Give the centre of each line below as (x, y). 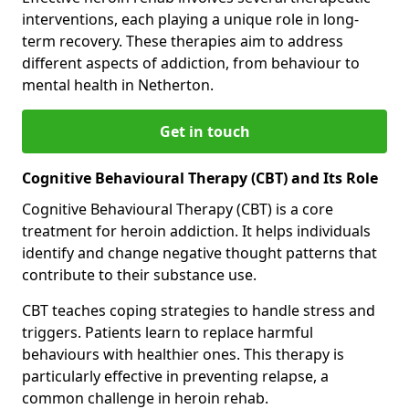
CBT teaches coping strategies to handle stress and (199, 310)
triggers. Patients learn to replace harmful (168, 332)
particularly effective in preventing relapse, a (175, 376)
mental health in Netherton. (118, 84)
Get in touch (204, 131)
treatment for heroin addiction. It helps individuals (196, 231)
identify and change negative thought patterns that (199, 252)
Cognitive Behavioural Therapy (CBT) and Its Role (200, 178)
